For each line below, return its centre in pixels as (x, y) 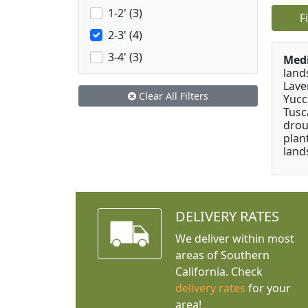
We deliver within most (234, 239)
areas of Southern (222, 255)
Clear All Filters (172, 96)
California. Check (219, 272)
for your (268, 288)
